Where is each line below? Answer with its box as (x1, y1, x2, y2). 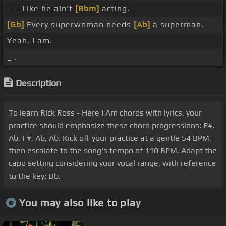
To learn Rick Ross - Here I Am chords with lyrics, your (9, 108, 202, 118)
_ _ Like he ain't (7, 4, 75, 14)
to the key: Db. (9, 171, 61, 181)
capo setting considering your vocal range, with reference (9, 158, 216, 168)
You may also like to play (19, 196, 141, 208)
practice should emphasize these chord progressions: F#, (9, 121, 214, 131)
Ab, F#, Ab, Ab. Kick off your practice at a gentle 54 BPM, (9, 133, 211, 143)
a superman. (150, 20, 204, 30)
